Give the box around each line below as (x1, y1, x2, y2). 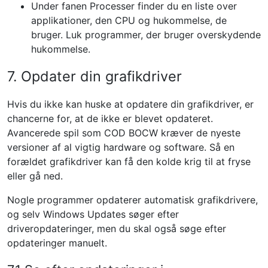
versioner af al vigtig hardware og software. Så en (7, 141, 234, 153)
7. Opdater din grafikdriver (7, 68, 182, 85)
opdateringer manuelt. (7, 237, 107, 249)
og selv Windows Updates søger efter (7, 208, 179, 220)
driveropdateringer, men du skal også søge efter (7, 223, 226, 234)
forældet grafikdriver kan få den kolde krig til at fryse (7, 156, 251, 167)
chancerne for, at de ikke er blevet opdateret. (7, 112, 213, 124)
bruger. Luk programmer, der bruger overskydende (31, 29, 261, 41)
